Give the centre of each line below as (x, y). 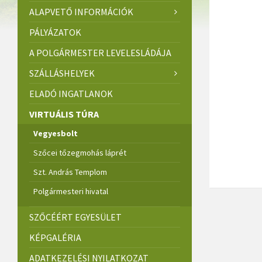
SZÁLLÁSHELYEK (62, 73)
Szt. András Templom (70, 172)
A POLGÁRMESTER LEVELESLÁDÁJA (100, 53)
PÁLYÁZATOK (55, 32)
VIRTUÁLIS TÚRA (64, 114)
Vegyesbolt (56, 134)
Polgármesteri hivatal (71, 192)
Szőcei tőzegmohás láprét (80, 153)
